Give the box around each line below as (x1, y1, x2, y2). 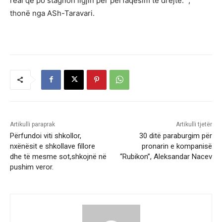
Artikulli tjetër (175, 120, 212, 128)
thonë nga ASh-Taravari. (10, 8, 95, 18)
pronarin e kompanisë (141, 141, 212, 151)
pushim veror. (10, 162, 54, 171)
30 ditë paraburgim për (139, 131, 212, 140)
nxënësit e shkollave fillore (10, 141, 95, 151)
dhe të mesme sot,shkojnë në (10, 152, 107, 161)
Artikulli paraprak (10, 120, 55, 128)
